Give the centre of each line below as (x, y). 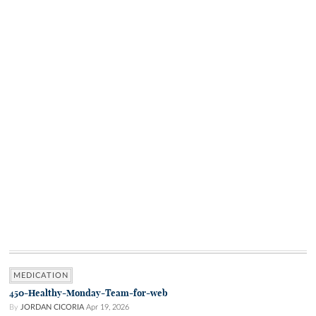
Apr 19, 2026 (108, 308)
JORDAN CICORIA (52, 308)
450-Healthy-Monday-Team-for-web (89, 293)
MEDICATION (41, 276)
